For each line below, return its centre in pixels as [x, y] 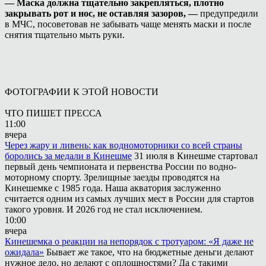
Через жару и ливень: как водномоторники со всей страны [123, 145]
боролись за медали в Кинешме [68, 156]
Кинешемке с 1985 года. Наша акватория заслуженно [113, 188]
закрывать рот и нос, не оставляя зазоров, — [102, 13]
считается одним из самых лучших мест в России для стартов [129, 198]
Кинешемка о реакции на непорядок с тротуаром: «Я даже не [129, 241]
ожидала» [24, 252]
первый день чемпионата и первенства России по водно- [121, 166]
